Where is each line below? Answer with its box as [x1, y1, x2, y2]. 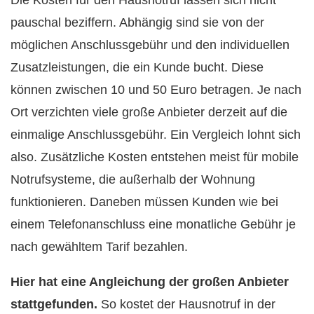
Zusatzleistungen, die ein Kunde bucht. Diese [11, 60, 264, 74]
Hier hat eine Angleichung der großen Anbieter [11, 274, 289, 289]
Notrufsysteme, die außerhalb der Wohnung [11, 172, 255, 186]
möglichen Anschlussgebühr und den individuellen [11, 37, 289, 52]
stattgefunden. [11, 296, 97, 311]
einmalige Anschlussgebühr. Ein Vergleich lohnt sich [11, 127, 301, 142]
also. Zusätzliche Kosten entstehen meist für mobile [11, 149, 299, 164]
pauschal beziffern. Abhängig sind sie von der [11, 15, 264, 29]
